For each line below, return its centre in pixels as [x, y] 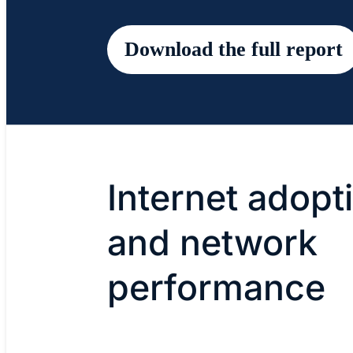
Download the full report [234, 50]
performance [216, 288]
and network [212, 243]
